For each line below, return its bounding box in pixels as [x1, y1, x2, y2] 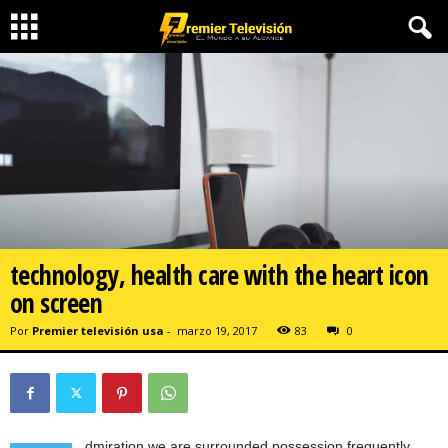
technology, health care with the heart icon [10, 256, 429, 293]
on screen [10, 284, 103, 321]
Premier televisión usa [32, 322, 164, 338]
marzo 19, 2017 [177, 322, 257, 338]
